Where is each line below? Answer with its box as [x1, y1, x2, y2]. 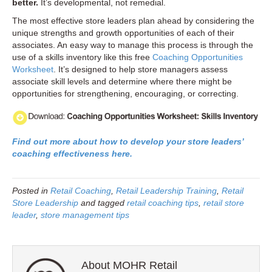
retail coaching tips [127, 197, 199, 208]
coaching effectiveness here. [12, 148, 132, 158]
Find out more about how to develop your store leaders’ [12, 136, 243, 146]
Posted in [12, 185, 50, 195]
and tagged [78, 197, 127, 208]
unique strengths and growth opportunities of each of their [12, 28, 234, 38]
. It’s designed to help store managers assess [53, 64, 228, 75]
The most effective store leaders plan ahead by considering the [12, 16, 254, 26]
